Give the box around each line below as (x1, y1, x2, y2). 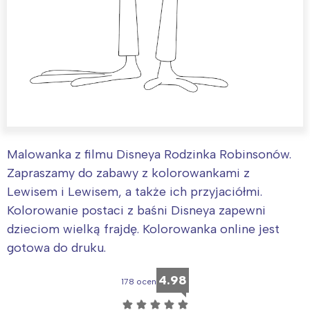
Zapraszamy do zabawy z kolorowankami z (7, 165, 250, 181)
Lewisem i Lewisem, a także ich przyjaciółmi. (7, 184, 262, 200)
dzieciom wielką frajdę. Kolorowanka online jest (7, 221, 280, 237)
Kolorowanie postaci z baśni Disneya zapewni (7, 203, 266, 219)
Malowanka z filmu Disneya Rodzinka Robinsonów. (7, 147, 291, 163)
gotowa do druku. (7, 240, 106, 256)
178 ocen (121, 277, 156, 287)
